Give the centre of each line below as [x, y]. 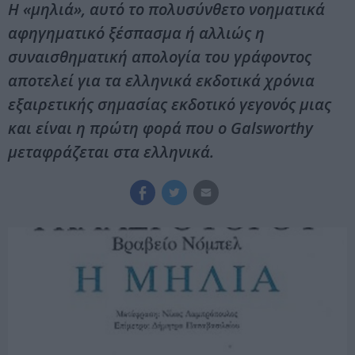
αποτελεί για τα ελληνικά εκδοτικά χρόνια [161, 81]
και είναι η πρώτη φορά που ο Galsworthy [160, 128]
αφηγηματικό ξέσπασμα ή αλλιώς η [136, 33]
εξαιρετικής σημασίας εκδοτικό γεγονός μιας [170, 105]
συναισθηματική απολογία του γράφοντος [160, 57]
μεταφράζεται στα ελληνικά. [111, 152]
